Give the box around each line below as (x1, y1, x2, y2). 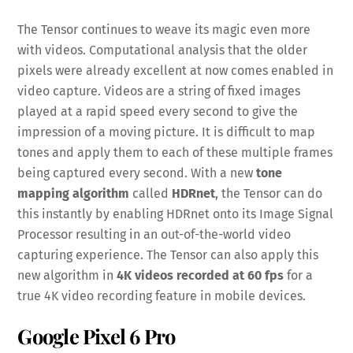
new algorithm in (17, 268, 117, 284)
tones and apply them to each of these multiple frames (17, 145, 333, 161)
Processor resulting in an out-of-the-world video (17, 227, 292, 243)
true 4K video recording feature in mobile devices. (17, 288, 307, 304)
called (129, 186, 173, 202)
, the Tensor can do (215, 186, 323, 202)
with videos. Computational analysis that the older (17, 43, 308, 58)
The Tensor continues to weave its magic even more (17, 22, 311, 38)
